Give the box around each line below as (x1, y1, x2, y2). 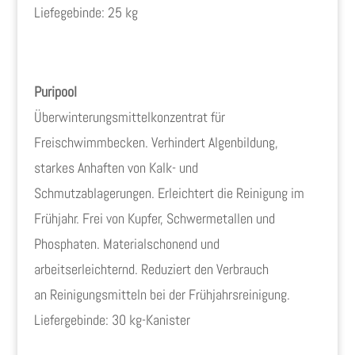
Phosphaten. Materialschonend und (33, 234, 219, 253)
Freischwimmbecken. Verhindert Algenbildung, (33, 132, 278, 151)
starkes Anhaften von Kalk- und (33, 158, 198, 177)
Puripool (33, 82, 77, 101)
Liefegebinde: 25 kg (33, 2, 138, 21)
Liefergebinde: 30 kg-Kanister (33, 310, 190, 329)
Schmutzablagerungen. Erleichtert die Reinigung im (33, 183, 304, 202)
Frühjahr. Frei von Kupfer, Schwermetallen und (33, 208, 275, 227)
